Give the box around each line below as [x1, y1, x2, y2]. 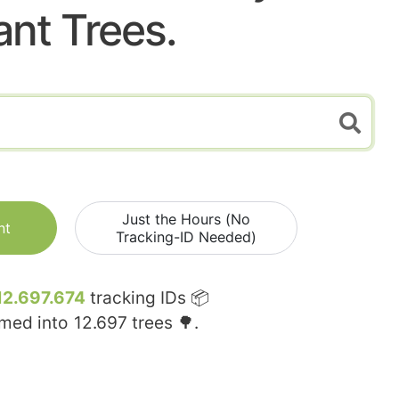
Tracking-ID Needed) [116, 228, 256, 247]
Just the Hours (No [122, 210, 250, 229]
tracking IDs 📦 [85, 288, 209, 309]
